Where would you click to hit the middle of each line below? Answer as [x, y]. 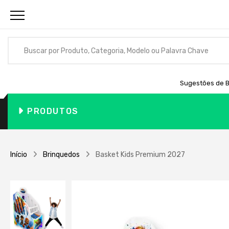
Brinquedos [61, 155]
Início [19, 155]
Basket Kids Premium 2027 [140, 155]
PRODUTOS [53, 111]
